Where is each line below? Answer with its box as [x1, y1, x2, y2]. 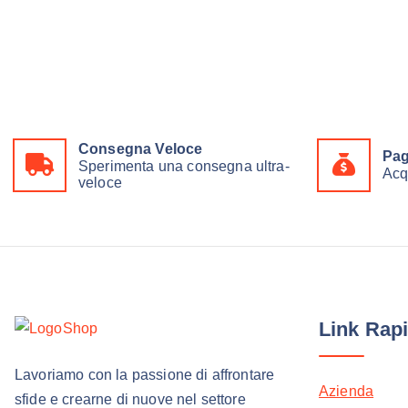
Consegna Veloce [78, 140, 203, 157]
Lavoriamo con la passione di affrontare [15, 367, 275, 383]
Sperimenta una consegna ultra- [78, 158, 290, 174]
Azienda [319, 382, 374, 399]
